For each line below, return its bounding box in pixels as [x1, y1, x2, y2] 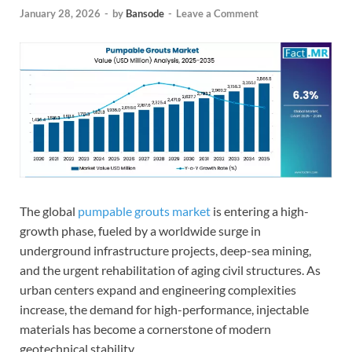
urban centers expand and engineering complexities [20, 282, 296, 298]
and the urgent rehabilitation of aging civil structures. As [20, 262, 321, 278]
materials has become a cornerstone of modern [20, 321, 271, 337]
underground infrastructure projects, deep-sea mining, [20, 243, 311, 258]
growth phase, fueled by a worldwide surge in [20, 223, 261, 239]
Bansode [126, 7, 164, 20]
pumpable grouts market [78, 203, 211, 219]
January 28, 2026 [20, 7, 101, 20]
